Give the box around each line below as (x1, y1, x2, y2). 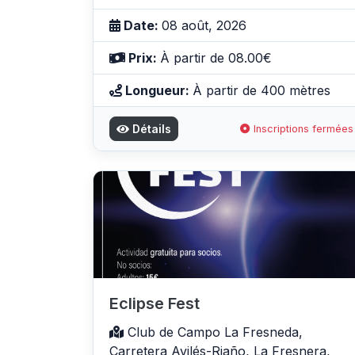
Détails (129, 122, 171, 136)
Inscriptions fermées (250, 123, 353, 136)
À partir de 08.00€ (160, 50, 272, 67)
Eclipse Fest (109, 293, 200, 313)
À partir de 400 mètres (193, 82, 330, 99)
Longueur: (122, 82, 193, 99)
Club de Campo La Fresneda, (124, 323, 303, 340)
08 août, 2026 (162, 17, 246, 34)
